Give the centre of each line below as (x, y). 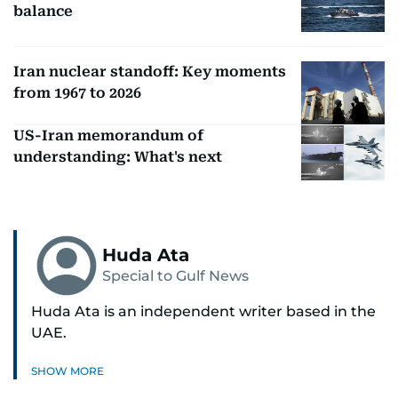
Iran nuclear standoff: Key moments (150, 72)
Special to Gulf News (175, 276)
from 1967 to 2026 (77, 93)
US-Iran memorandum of (108, 135)
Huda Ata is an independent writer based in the (203, 312)
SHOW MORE (68, 371)
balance (43, 11)
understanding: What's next (118, 156)
